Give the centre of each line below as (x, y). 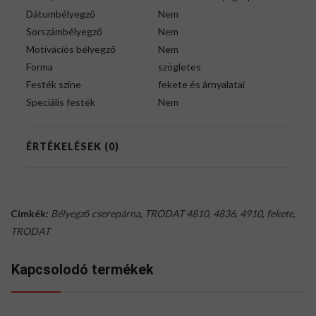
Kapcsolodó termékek (83, 270)
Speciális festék (61, 102)
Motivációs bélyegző (71, 49)
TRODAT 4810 (177, 214)
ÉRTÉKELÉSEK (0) (73, 147)
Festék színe (54, 85)
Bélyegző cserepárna (96, 214)
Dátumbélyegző (61, 14)
